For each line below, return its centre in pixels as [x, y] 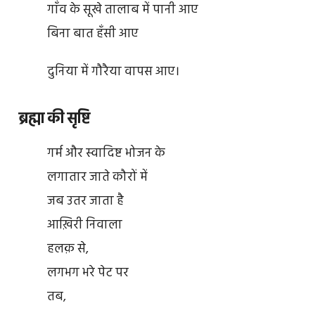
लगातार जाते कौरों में [97, 178]
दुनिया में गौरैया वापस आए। [113, 72]
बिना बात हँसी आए [92, 34]
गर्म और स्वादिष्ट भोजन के [106, 154]
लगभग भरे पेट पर [88, 274]
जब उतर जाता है [85, 202]
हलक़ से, [67, 250]
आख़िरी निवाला [84, 226]
